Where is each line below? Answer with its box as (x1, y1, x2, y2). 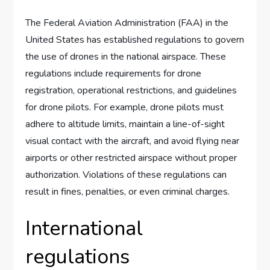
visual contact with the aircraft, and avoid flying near (25, 134, 240, 148)
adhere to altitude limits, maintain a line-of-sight (25, 118, 225, 131)
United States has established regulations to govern (25, 33, 245, 47)
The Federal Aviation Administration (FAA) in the (25, 16, 229, 30)
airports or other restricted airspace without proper (25, 151, 237, 165)
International (25, 215, 143, 243)
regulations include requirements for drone (25, 67, 202, 81)
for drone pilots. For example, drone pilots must (25, 101, 224, 115)
